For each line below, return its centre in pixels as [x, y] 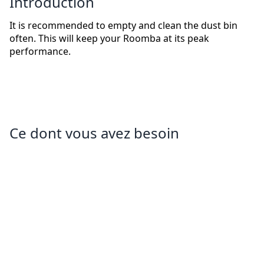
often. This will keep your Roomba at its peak [109, 39]
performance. [40, 52]
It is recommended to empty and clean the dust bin [123, 26]
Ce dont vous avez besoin [94, 133]
